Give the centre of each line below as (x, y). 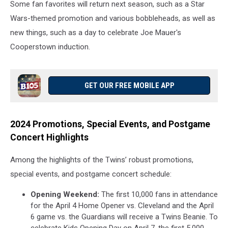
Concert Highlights (49, 137)
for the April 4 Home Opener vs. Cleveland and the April (122, 206)
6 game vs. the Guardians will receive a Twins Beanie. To (124, 217)
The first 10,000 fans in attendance (160, 195)
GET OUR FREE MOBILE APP (129, 85)
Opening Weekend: (66, 195)
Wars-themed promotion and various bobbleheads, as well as (113, 18)
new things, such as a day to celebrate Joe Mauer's (96, 32)
